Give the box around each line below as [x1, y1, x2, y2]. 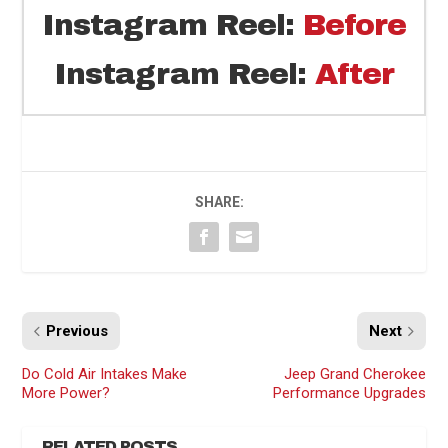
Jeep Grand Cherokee [283, 364, 426, 383]
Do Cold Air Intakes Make [22, 364, 188, 383]
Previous [46, 321, 109, 340]
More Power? [22, 383, 111, 402]
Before [303, 8, 406, 41]
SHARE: [194, 193, 244, 210]
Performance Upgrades [272, 383, 426, 402]
